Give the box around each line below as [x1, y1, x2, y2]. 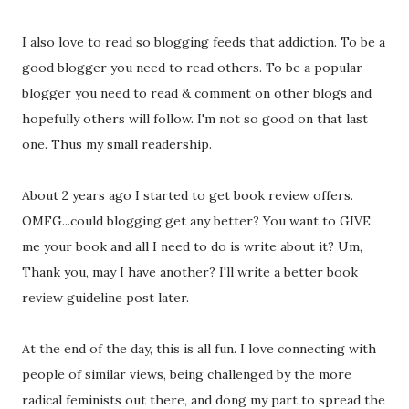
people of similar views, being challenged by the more [22, 366, 351, 383]
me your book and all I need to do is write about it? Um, [22, 238, 362, 255]
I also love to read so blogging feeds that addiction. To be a [22, 34, 385, 50]
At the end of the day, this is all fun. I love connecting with [22, 341, 376, 357]
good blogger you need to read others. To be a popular [22, 59, 362, 76]
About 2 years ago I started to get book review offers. [22, 187, 353, 204]
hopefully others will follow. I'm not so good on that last [22, 110, 368, 127]
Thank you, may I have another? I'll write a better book [22, 264, 358, 280]
